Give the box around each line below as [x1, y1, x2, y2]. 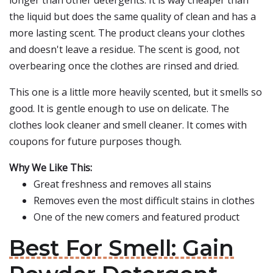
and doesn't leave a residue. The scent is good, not [9, 43, 239, 56]
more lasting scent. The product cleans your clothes [9, 26, 245, 40]
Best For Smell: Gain [9, 235, 234, 261]
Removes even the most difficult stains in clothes [34, 194, 255, 207]
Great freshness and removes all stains [34, 177, 211, 191]
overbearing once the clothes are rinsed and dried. [9, 59, 239, 73]
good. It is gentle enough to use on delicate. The [9, 102, 229, 115]
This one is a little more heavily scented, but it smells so [9, 85, 262, 99]
